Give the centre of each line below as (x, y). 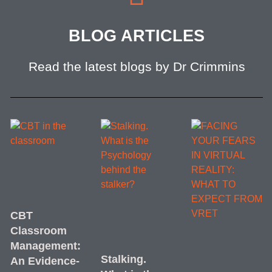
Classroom (38, 230)
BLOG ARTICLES (137, 36)
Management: (45, 246)
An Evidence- (45, 261)
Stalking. (123, 259)
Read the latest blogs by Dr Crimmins (137, 67)
